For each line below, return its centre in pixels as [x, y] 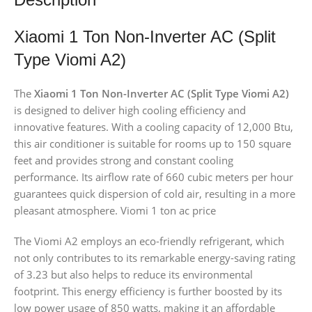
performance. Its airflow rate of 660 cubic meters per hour [154, 177]
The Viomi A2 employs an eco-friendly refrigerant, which [149, 241]
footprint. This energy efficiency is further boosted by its [148, 291]
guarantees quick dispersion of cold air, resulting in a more [155, 193]
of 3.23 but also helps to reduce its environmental [133, 274]
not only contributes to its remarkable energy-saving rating [155, 257]
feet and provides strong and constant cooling [124, 160]
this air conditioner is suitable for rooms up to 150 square [153, 143]
